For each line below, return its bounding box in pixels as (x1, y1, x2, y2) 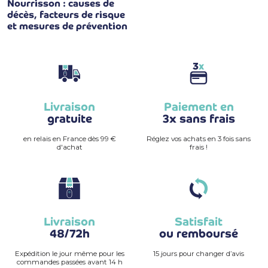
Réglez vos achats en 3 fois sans (147, 135, 251, 144)
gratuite (47, 111, 92, 127)
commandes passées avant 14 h (16, 258, 123, 267)
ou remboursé (159, 226, 238, 242)
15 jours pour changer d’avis (153, 249, 244, 258)
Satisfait (175, 214, 223, 230)
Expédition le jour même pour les (14, 249, 124, 258)
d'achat (56, 143, 83, 152)
